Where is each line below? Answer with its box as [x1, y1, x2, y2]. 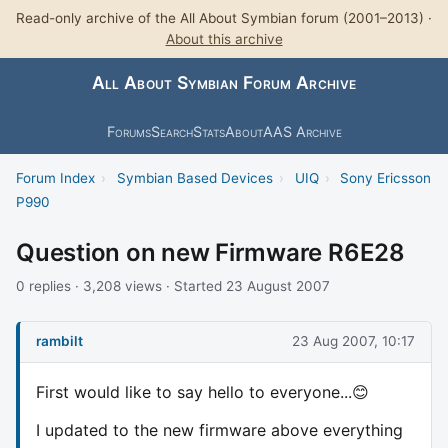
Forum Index [16, 169, 95, 186]
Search [150, 122, 193, 140]
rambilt [36, 333, 83, 350]
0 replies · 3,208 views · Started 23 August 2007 [16, 277, 330, 294]
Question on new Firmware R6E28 [16, 237, 405, 267]
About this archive [165, 31, 283, 47]
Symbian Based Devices [116, 169, 273, 186]
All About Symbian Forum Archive [91, 72, 357, 94]
